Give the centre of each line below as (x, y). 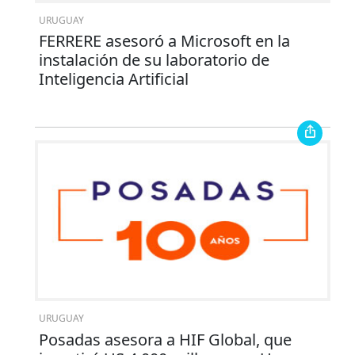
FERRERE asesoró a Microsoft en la (164, 41)
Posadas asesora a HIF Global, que (165, 340)
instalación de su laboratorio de (154, 60)
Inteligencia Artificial (113, 79)
